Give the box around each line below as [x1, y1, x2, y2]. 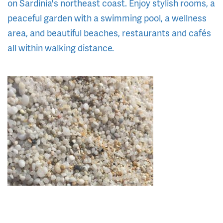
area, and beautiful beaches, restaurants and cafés [7, 26, 211, 39]
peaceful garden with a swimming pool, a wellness [7, 11, 207, 24]
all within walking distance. [7, 41, 114, 54]
